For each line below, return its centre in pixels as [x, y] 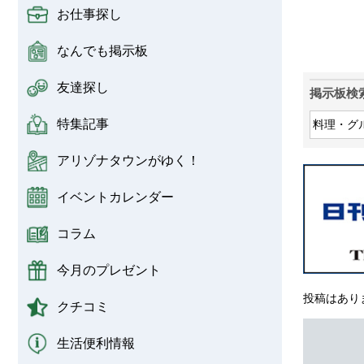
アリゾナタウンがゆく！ [128, 160]
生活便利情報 [96, 343]
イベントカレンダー [115, 197]
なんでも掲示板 [102, 50]
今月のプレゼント [109, 270]
